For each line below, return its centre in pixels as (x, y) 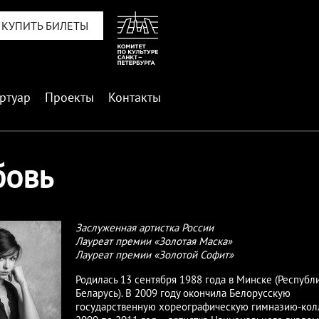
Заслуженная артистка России (145, 227)
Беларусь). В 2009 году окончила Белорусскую (183, 293)
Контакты (135, 97)
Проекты (69, 97)
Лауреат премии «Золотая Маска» (154, 241)
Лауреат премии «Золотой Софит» (155, 254)
